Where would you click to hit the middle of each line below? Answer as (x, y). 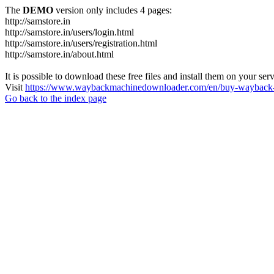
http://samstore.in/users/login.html (69, 32)
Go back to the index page (56, 98)
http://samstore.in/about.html (59, 54)
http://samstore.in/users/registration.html (81, 43)
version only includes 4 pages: (113, 10)
